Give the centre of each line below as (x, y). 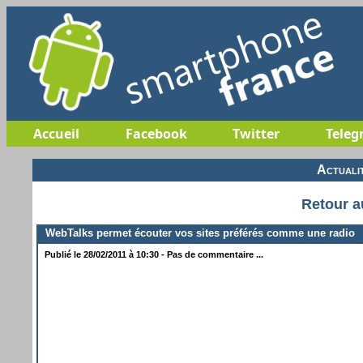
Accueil (56, 134)
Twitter (256, 134)
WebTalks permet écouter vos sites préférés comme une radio (197, 233)
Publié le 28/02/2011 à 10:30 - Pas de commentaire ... (153, 254)
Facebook (156, 134)
